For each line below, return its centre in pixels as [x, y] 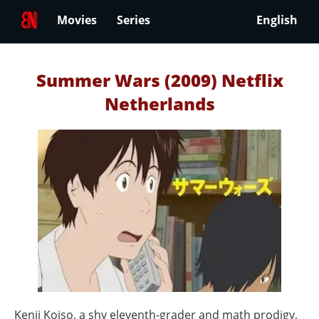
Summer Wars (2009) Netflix [159, 80]
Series [134, 20]
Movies [77, 20]
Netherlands [159, 104]
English [277, 20]
